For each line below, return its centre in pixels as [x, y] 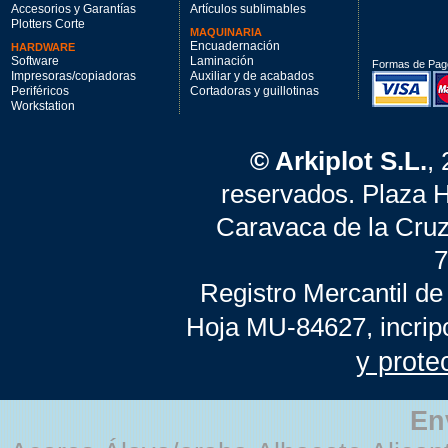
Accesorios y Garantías [73, 9]
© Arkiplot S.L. [338, 161]
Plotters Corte [48, 24]
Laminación [222, 61]
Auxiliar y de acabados [252, 76]
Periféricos [40, 91]
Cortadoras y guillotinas [254, 91]
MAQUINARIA [226, 32]
